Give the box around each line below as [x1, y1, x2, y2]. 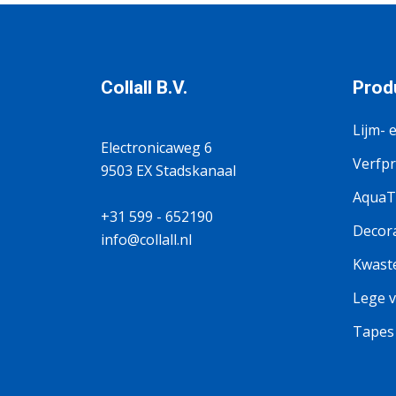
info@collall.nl [101, 230, 192, 249]
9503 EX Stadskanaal [101, 161, 236, 180]
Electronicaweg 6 [101, 138, 212, 157]
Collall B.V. [101, 77, 187, 98]
